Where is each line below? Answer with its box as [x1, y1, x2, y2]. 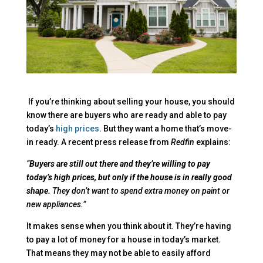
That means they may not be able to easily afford [26, 248, 211, 258]
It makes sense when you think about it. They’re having [26, 221, 231, 231]
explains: [194, 137, 231, 147]
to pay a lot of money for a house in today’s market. [26, 234, 221, 244]
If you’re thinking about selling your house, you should [28, 96, 235, 106]
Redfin [170, 137, 194, 147]
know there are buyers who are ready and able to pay [26, 110, 227, 120]
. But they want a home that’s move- [99, 123, 232, 133]
